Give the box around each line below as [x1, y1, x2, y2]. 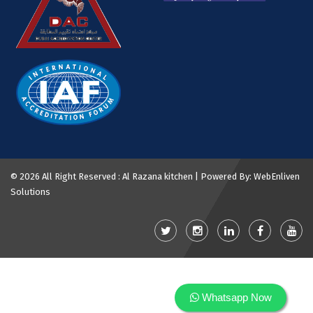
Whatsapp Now [201, 291, 272, 303]
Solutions [10, 186, 50, 197]
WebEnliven [254, 170, 300, 182]
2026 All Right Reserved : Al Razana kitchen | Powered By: [20, 170, 254, 182]
